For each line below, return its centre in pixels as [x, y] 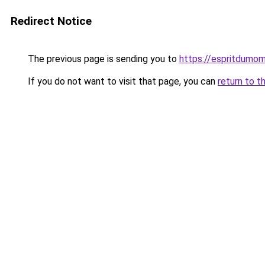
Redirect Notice [51, 21]
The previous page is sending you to [102, 59]
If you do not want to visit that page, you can [122, 81]
